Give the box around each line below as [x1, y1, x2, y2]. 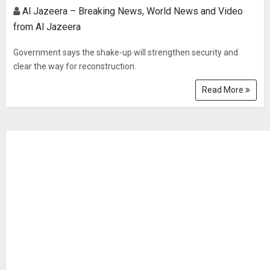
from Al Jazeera [13, 21, 81, 33]
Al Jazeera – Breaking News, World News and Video [22, 5, 243, 17]
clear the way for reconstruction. [13, 61, 136, 71]
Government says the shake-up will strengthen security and [13, 48, 238, 57]
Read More [202, 85, 245, 95]
